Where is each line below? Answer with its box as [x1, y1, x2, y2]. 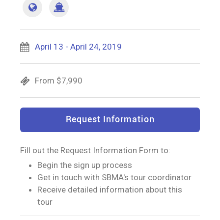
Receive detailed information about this [37, 185, 183, 195]
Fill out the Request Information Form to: [20, 145, 171, 156]
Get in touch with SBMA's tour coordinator [37, 172, 192, 183]
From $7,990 [35, 76, 83, 86]
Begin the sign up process [37, 160, 133, 170]
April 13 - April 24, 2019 [35, 42, 122, 52]
